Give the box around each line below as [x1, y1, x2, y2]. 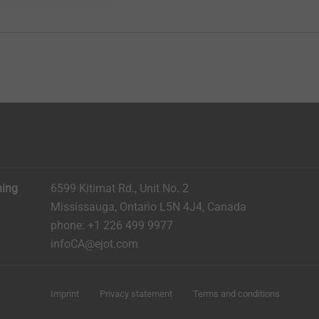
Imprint [51, 288, 79, 299]
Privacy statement [100, 288, 172, 299]
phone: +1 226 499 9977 [51, 219, 173, 232]
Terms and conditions [193, 288, 280, 299]
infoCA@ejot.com [51, 237, 138, 251]
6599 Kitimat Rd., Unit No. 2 [51, 182, 189, 195]
